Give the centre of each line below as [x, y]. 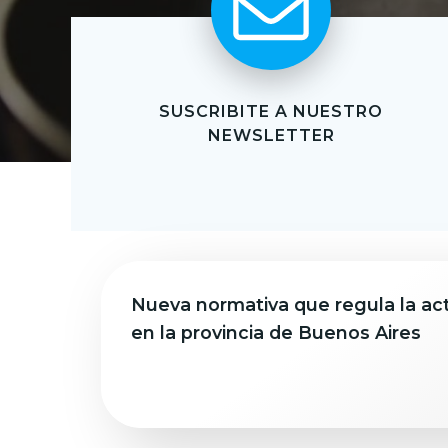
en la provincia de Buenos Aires [276, 332]
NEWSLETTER [271, 135]
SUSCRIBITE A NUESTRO [271, 111]
